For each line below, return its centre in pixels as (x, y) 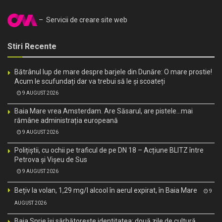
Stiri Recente (32, 47)
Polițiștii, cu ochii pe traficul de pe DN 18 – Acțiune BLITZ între (109, 150)
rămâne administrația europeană (66, 121)
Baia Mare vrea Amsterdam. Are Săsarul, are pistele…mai (104, 111)
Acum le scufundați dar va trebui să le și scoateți (90, 82)
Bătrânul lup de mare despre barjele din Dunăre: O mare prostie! (113, 72)
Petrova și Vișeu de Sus (51, 160)
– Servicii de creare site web (82, 20)
